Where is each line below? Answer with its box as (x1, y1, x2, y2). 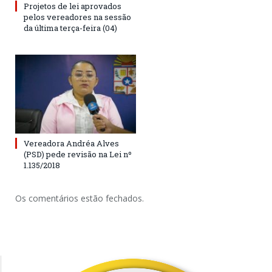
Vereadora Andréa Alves (24, 137, 119, 149)
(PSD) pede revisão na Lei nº (24, 148, 132, 160)
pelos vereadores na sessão (24, 11, 131, 22)
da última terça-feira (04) (24, 22, 117, 33)
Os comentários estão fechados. (15, 192, 144, 204)
